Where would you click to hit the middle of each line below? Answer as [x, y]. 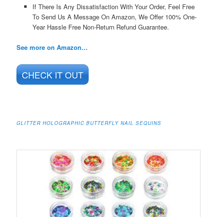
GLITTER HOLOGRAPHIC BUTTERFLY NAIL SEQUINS [89, 123]
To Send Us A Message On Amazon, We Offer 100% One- [114, 17]
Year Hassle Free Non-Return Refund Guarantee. [101, 27]
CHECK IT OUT [53, 74]
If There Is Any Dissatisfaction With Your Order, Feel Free [113, 7]
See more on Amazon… [52, 47]
